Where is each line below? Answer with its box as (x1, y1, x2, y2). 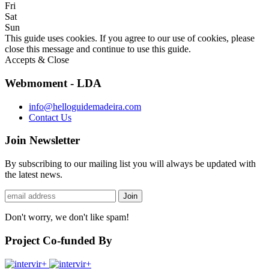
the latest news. (5, 169, 62, 180)
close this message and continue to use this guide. (5, 44, 191, 55)
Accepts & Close (5, 55, 69, 65)
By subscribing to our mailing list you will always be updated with (5, 159, 256, 169)
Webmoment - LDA (5, 76, 101, 89)
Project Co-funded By (5, 234, 112, 247)
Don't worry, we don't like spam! (5, 212, 129, 223)
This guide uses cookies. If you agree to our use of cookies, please (5, 33, 255, 44)
